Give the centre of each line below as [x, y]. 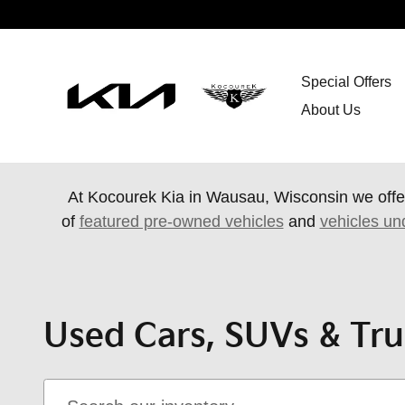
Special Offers [346, 82]
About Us [330, 110]
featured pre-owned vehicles [181, 221]
